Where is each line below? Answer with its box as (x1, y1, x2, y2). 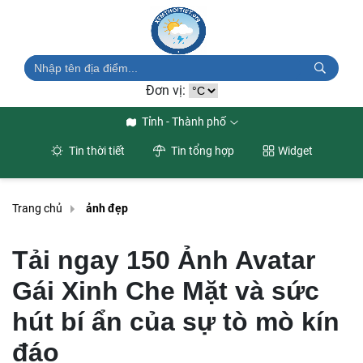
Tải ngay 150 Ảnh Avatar (12, 246, 315, 275)
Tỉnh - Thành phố (139, 115, 228, 128)
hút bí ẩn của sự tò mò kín (12, 307, 340, 336)
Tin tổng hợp (168, 144, 234, 157)
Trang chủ (12, 202, 62, 216)
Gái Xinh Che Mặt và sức (12, 276, 319, 305)
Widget (277, 144, 313, 157)
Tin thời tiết (66, 144, 125, 157)
